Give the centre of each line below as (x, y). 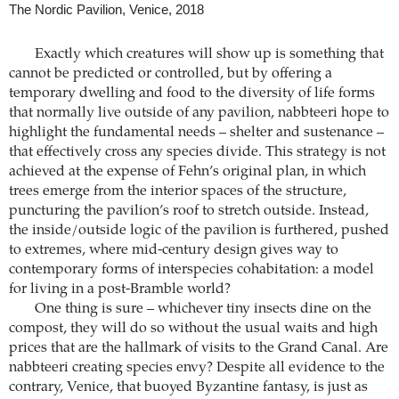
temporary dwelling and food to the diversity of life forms (192, 94)
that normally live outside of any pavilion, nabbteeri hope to (199, 114)
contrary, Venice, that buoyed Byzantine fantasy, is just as (188, 388)
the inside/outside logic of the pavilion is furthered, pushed (199, 231)
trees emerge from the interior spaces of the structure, (178, 192)
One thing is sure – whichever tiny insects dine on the (203, 309)
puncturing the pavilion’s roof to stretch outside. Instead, (189, 212)
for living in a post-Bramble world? (120, 290)
